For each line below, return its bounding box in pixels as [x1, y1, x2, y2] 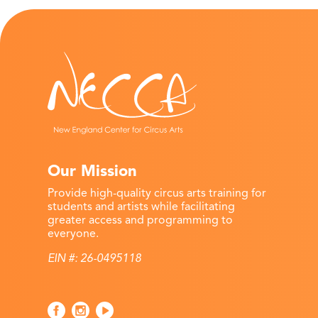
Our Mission [48, 160, 138, 180]
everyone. [48, 226, 99, 241]
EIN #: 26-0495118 [48, 251, 142, 265]
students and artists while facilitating [48, 199, 236, 214]
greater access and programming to [48, 212, 234, 227]
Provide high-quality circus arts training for [48, 185, 267, 200]
